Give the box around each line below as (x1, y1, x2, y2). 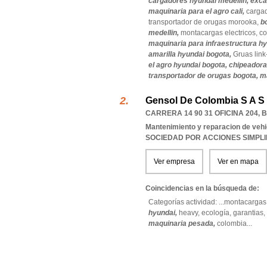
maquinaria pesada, (148, 219, 217, 228)
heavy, (179, 209, 201, 217)
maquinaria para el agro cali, (148, 7, 246, 15)
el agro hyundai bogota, (148, 61, 229, 69)
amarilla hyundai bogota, (148, 50, 233, 58)
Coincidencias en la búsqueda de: (145, 184, 259, 193)
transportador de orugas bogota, (148, 72, 260, 80)
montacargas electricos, (181, 29, 259, 37)
